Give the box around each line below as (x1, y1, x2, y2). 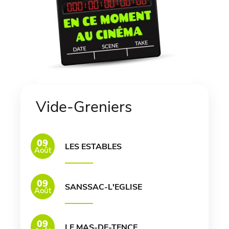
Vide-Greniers (36, 97, 132, 118)
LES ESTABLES (64, 141, 122, 153)
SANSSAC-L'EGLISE (64, 181, 142, 193)
